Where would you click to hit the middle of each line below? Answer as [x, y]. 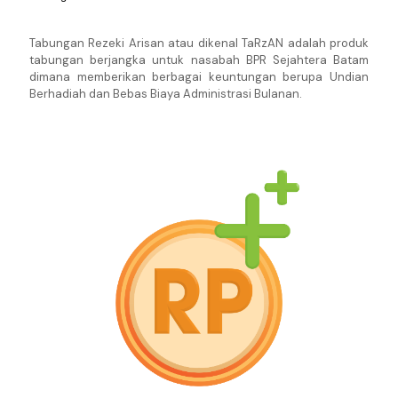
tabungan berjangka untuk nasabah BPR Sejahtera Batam [199, 60]
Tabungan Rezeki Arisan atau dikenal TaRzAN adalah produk [199, 43]
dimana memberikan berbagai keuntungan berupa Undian [199, 77]
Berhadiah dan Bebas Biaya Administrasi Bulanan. [166, 94]
